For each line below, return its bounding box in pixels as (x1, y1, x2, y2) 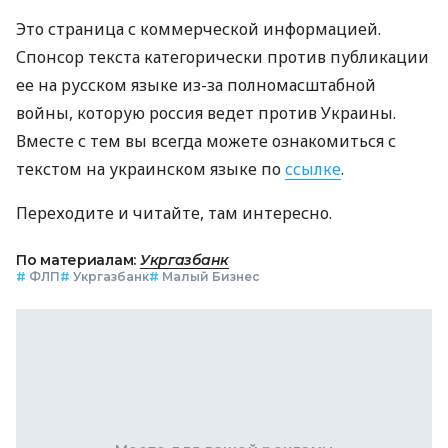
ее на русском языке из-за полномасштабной (16, 73, 376, 96)
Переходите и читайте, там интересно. (16, 201, 332, 224)
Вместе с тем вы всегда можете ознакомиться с (16, 129, 396, 152)
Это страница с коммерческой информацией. (16, 17, 381, 40)
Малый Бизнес (162, 268, 260, 284)
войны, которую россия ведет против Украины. (16, 101, 396, 124)
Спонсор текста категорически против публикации (16, 45, 429, 68)
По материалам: (16, 250, 140, 269)
